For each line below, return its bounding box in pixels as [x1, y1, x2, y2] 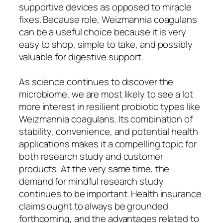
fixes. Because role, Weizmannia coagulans [19, 12, 197, 26]
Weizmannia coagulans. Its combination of [19, 112, 193, 125]
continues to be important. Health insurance [19, 187, 202, 200]
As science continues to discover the [19, 75, 174, 88]
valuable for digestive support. [19, 50, 143, 63]
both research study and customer [19, 149, 163, 163]
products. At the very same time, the [19, 162, 170, 175]
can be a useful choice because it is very [19, 25, 186, 38]
